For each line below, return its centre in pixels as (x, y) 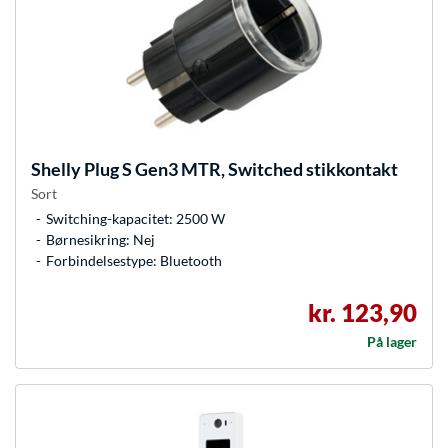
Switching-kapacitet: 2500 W (135, 219)
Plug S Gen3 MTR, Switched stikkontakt (239, 169)
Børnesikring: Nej (100, 240)
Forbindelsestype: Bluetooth (134, 261)
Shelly (56, 169)
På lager (392, 342)
